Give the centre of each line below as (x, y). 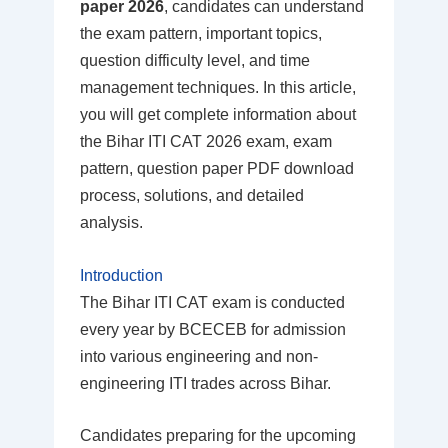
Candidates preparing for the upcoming (217, 436)
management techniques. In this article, (217, 88)
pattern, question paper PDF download (216, 169)
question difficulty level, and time (194, 61)
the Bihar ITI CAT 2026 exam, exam (205, 142)
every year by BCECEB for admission (212, 329)
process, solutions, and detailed (191, 196)
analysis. (111, 223)
